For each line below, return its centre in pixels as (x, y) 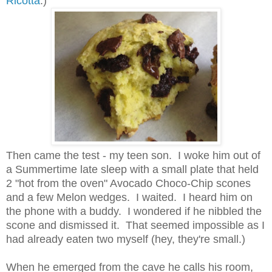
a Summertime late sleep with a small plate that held (132, 169)
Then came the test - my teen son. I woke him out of (133, 155)
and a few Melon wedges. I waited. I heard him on (129, 197)
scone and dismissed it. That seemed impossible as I (135, 225)
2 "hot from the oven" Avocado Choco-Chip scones (128, 183)
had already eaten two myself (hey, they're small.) (126, 239)
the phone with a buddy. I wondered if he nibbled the (134, 211)
